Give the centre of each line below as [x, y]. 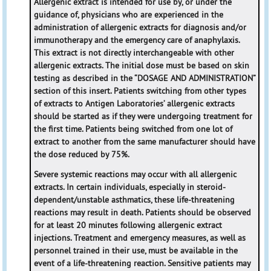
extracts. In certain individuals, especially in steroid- [129, 187]
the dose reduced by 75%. [81, 155]
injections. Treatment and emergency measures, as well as [139, 237]
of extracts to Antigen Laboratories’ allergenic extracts [134, 104]
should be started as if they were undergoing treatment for [143, 116]
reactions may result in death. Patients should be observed [142, 212]
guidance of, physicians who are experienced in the [128, 15]
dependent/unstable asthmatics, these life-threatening [134, 199]
